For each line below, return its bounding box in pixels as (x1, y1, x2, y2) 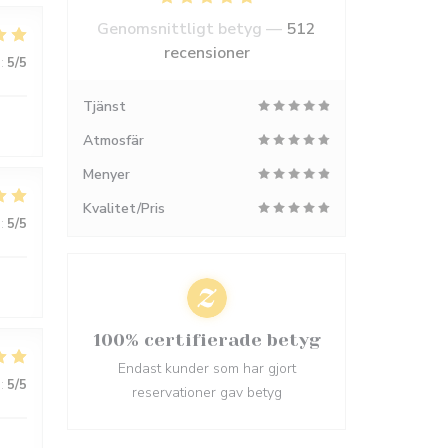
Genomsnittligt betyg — (97, 18, 286, 40)
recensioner (163, 42, 250, 64)
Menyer (83, 165, 130, 184)
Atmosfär (83, 131, 144, 150)
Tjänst (83, 97, 126, 116)
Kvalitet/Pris (83, 199, 165, 218)
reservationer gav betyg (131, 383, 282, 402)
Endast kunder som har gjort (117, 359, 296, 378)
